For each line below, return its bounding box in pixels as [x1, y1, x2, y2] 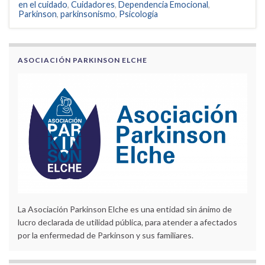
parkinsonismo [60, 9, 115, 20]
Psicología [119, 9, 158, 20]
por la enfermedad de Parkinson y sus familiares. [18, 230, 193, 241]
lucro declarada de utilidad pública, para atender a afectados [18, 217, 237, 228]
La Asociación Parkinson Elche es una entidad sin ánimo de [18, 204, 232, 215]
